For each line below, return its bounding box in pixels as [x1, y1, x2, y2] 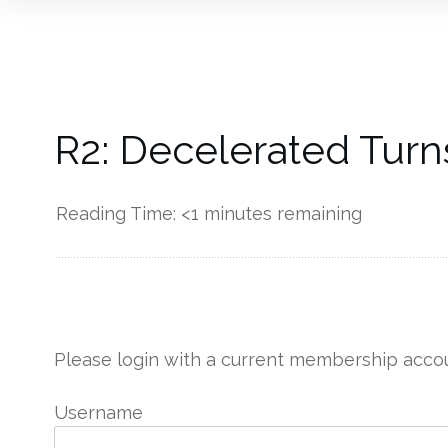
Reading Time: [55, 203, 181, 225]
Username [53, 402, 143, 424]
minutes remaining [198, 203, 362, 225]
